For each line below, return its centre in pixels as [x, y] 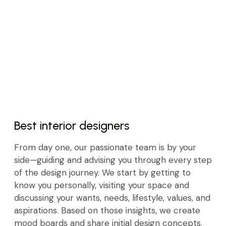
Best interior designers [72, 125]
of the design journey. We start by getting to [102, 172]
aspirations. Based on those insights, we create [107, 210]
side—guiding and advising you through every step [113, 160]
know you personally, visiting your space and [102, 185]
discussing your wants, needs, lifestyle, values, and [112, 197]
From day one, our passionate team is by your [105, 147]
